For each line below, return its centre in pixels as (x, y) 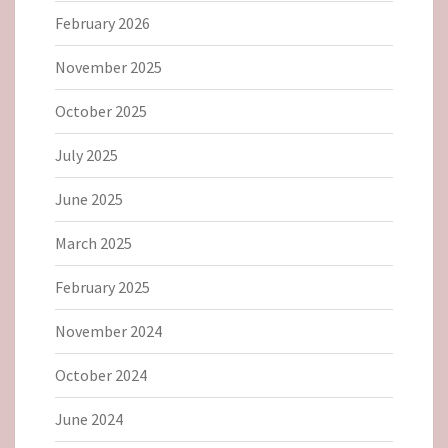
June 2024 (89, 418)
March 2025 (93, 242)
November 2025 (108, 66)
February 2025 (102, 286)
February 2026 (102, 22)
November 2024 (108, 330)
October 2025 (101, 110)
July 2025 (86, 154)
